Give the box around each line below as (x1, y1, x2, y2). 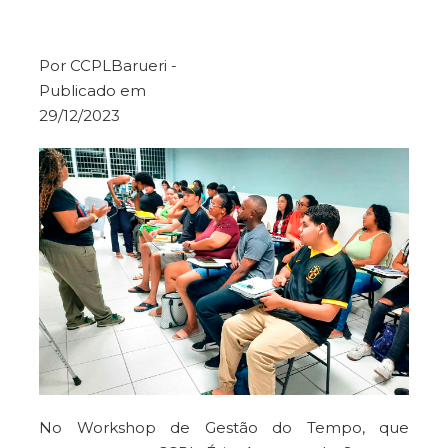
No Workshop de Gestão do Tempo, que (39, 417, 409, 437)
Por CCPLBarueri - (39, 56, 177, 76)
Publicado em (39, 81, 146, 101)
